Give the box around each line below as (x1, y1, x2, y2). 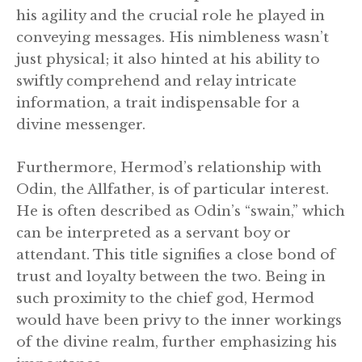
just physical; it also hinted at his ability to (16, 51, 320, 69)
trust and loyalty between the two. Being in (16, 267, 326, 285)
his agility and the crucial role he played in (16, 7, 325, 25)
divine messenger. (16, 116, 145, 134)
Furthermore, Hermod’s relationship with (16, 158, 322, 176)
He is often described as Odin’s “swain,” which (16, 202, 345, 220)
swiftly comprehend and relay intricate (16, 73, 297, 90)
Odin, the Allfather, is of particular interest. (16, 180, 329, 198)
